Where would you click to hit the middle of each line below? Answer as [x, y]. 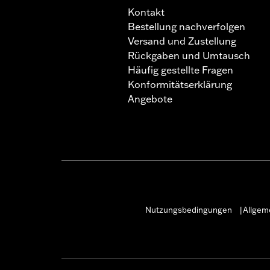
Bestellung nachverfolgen [187, 26]
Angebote [150, 99]
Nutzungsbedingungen [188, 209]
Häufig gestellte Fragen [181, 70]
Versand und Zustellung [182, 41]
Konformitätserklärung [180, 84]
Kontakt [146, 12]
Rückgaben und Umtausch [189, 55]
